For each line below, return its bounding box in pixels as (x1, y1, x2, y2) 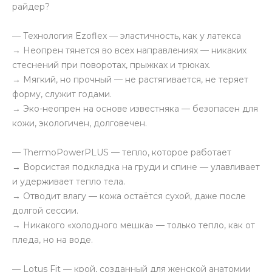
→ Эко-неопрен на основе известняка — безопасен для (12, 103, 258, 114)
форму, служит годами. (12, 89, 112, 100)
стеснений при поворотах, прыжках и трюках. (12, 59, 211, 70)
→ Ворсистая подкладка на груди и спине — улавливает (12, 161, 260, 172)
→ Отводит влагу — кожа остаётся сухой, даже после (12, 191, 246, 202)
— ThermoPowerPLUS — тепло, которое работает (12, 147, 231, 158)
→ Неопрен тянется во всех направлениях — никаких (12, 45, 246, 56)
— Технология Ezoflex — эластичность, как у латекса (12, 30, 241, 41)
